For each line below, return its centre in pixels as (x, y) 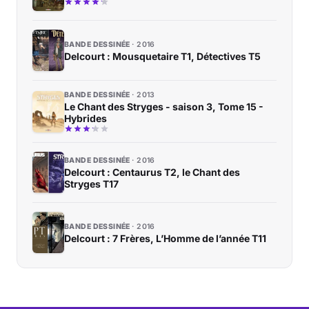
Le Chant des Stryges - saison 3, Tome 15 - (164, 107)
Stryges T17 (91, 184)
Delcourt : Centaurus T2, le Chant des (152, 172)
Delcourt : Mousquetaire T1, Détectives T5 (162, 56)
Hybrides (86, 119)
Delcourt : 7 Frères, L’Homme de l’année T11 (165, 238)
